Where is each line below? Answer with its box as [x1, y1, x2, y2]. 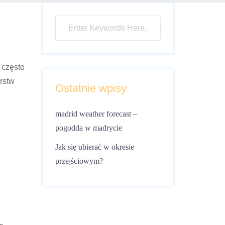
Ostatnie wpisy [55, 82, 127, 94]
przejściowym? [55, 157, 103, 165]
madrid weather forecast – [55, 109, 137, 118]
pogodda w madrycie [55, 124, 122, 132]
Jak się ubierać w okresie [55, 143, 134, 151]
